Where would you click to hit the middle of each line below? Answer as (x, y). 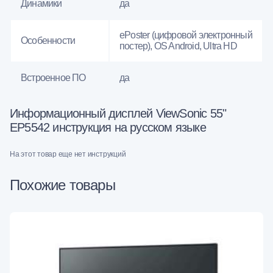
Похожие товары (62, 185)
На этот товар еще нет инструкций (68, 154)
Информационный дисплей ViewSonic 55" (118, 113)
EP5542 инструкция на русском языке (108, 127)
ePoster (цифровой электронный (186, 35)
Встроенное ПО (53, 77)
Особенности (48, 40)
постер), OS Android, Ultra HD (178, 46)
